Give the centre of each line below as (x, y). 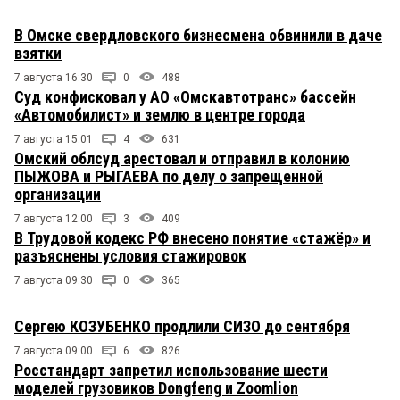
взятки (38, 53)
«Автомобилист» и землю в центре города (160, 114)
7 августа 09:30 (54, 280)
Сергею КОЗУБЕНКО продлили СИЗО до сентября (182, 326)
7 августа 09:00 (54, 350)
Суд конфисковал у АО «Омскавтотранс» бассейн (185, 96)
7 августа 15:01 (54, 139)
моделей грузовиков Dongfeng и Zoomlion (156, 387)
